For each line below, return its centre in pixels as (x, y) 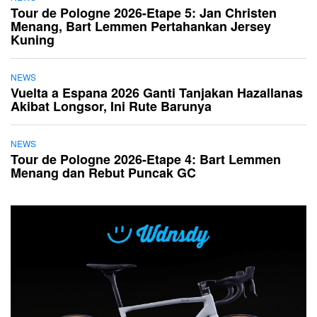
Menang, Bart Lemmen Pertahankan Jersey (141, 26)
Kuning (33, 39)
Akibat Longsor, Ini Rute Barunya (111, 106)
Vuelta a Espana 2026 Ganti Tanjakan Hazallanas (157, 92)
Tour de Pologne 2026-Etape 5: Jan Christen (144, 12)
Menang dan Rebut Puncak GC (103, 172)
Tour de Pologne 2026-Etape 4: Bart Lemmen (146, 159)
